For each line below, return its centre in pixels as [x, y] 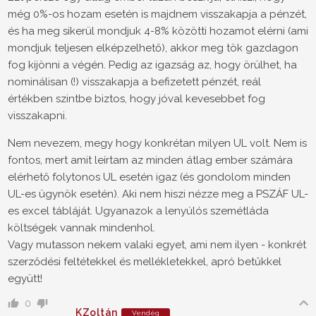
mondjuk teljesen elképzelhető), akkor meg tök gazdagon [153, 48]
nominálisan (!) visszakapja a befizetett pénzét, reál [134, 82]
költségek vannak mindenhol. [81, 228]
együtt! [25, 279]
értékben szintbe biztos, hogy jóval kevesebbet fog [136, 99]
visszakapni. [37, 116]
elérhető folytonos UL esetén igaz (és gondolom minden [149, 177]
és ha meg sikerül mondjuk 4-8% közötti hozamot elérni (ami [158, 31]
